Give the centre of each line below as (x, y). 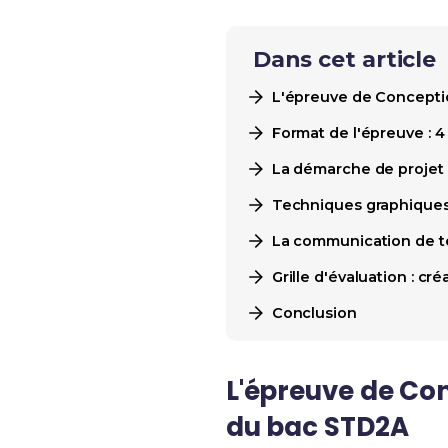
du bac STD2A (317, 427)
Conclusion (314, 313)
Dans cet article (344, 59)
